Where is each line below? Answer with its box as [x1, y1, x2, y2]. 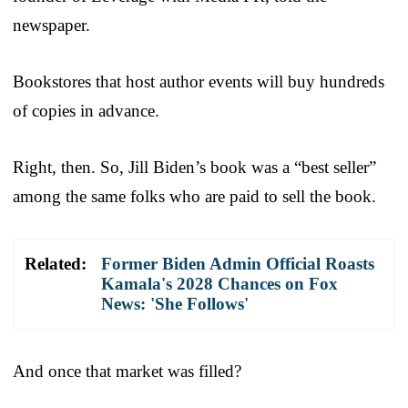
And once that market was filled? [13, 362, 241, 382]
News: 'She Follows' [101, 294, 249, 314]
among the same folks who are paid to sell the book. [13, 187, 376, 207]
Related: [25, 254, 87, 274]
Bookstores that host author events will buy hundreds [13, 72, 384, 92]
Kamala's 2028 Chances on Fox [101, 274, 338, 294]
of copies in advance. [13, 101, 159, 121]
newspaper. [13, 15, 90, 36]
